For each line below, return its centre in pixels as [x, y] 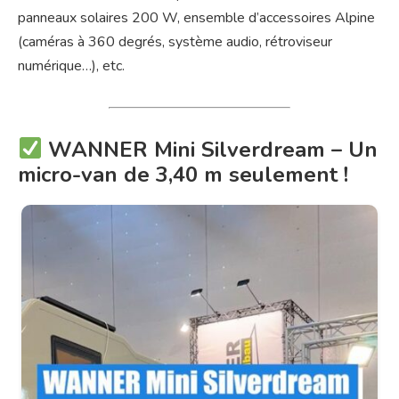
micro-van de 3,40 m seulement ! [183, 174]
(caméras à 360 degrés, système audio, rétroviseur [175, 41]
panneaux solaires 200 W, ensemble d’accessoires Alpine [196, 17]
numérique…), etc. [71, 65]
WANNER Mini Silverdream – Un [210, 149]
